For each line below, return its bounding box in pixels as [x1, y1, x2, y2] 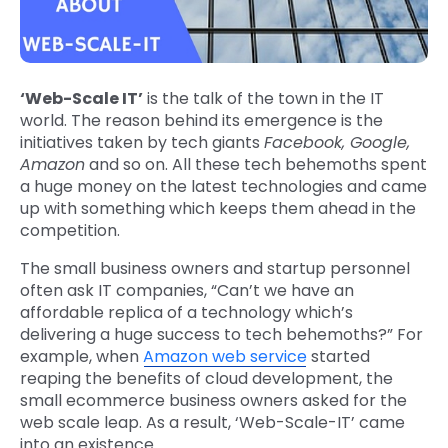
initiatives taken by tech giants [20, 131, 264, 155]
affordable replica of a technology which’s [20, 301, 353, 325]
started [307, 345, 370, 369]
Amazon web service [143, 345, 307, 369]
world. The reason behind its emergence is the [20, 109, 383, 133]
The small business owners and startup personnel [20, 257, 410, 281]
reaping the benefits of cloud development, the [20, 367, 393, 391]
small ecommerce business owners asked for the [20, 389, 407, 413]
